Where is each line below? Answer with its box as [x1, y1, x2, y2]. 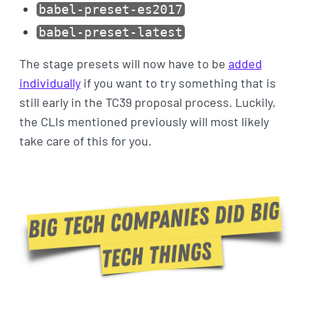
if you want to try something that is [80, 74, 276, 90]
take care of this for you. [19, 132, 152, 148]
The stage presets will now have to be [19, 55, 228, 71]
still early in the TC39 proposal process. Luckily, [19, 94, 276, 110]
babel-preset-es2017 [38, 1, 183, 17]
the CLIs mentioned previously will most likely [19, 113, 269, 129]
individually [19, 74, 81, 90]
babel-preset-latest [38, 24, 183, 39]
